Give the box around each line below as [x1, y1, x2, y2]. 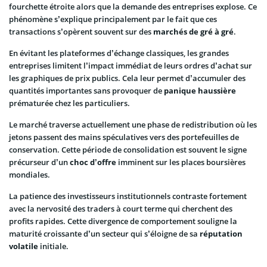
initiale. [38, 240, 69, 252]
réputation [200, 228, 243, 239]
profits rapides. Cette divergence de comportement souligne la [9, 215, 237, 226]
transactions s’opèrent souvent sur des [9, 26, 153, 37]
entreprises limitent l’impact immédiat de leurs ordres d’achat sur [9, 60, 252, 71]
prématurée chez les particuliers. [9, 97, 130, 108]
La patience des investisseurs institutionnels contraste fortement [9, 190, 247, 201]
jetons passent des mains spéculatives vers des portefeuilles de [9, 131, 239, 142]
